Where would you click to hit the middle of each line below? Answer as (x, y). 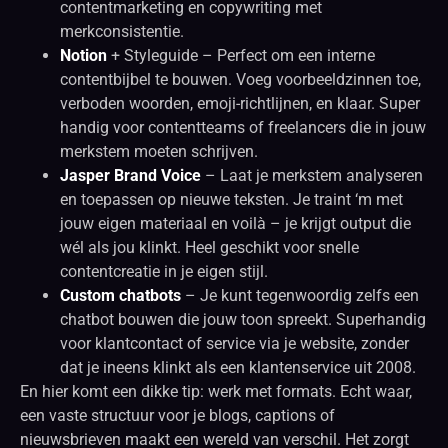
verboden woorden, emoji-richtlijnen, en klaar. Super (240, 103)
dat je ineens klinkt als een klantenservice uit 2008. (238, 367)
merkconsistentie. (122, 31)
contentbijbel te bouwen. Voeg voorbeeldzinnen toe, (240, 79)
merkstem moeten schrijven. (159, 151)
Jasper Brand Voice (130, 175)
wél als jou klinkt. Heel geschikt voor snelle (209, 247)
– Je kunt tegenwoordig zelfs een (300, 295)
